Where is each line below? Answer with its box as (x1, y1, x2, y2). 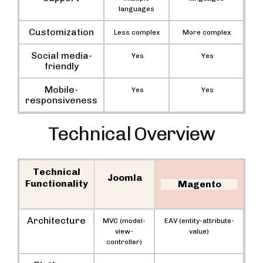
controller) (106, 237, 142, 246)
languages (119, 5, 154, 14)
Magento (177, 178, 221, 190)
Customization (29, 26, 94, 38)
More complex (182, 28, 231, 37)
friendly (44, 60, 79, 72)
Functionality (25, 177, 88, 189)
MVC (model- (103, 216, 146, 225)
